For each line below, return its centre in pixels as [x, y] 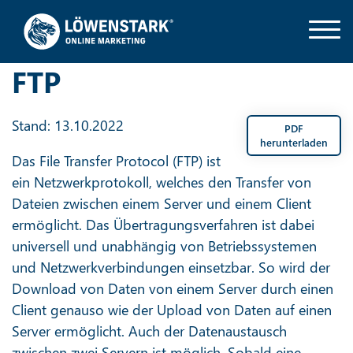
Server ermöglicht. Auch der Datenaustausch [149, 331]
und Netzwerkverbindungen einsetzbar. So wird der [171, 267]
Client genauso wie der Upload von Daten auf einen [172, 310]
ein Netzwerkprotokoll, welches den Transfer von [162, 182]
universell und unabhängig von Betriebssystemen [164, 246]
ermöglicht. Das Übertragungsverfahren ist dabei [163, 225]
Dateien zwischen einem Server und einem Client [162, 203]
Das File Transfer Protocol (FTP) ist [116, 161]
